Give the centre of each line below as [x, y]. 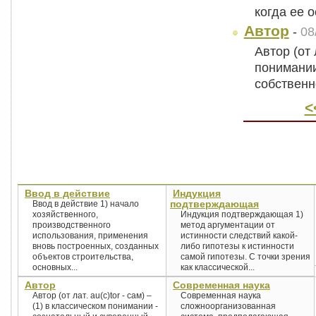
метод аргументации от [228, 225]
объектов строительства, [83, 257]
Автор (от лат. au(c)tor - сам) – [92, 296]
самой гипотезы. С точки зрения [245, 257]
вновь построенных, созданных [96, 246]
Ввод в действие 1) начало [86, 204]
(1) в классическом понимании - [95, 306]
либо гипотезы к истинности [237, 246]
